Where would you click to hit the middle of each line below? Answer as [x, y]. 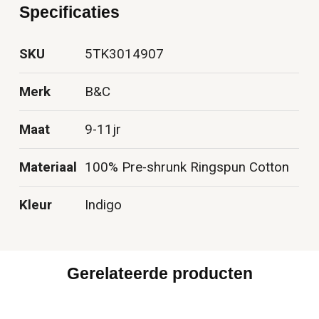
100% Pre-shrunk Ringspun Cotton [187, 168]
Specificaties [70, 12]
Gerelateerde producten [159, 274]
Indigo [104, 205]
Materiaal [48, 168]
